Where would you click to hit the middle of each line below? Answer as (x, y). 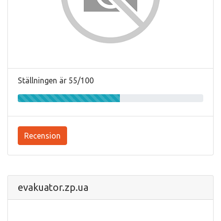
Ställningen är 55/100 (56, 80)
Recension (42, 135)
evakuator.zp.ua (53, 187)
